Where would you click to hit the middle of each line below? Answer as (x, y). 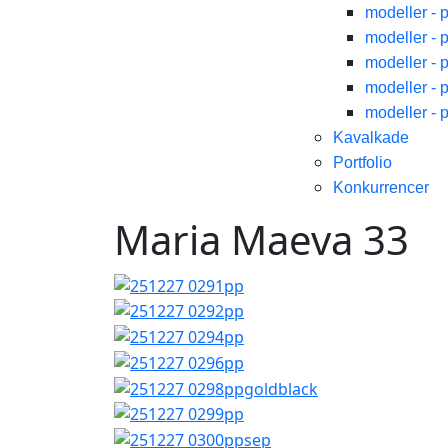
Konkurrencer (381, 187)
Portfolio (362, 162)
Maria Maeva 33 (261, 239)
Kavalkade (371, 137)
